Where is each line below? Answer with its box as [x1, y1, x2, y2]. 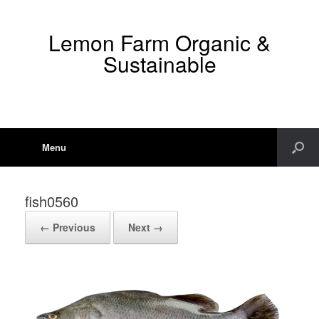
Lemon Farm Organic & [48, 27, 271, 58]
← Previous [40, 220, 95, 234]
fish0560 [25, 191, 78, 211]
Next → [128, 220, 163, 234]
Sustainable [103, 48, 216, 79]
